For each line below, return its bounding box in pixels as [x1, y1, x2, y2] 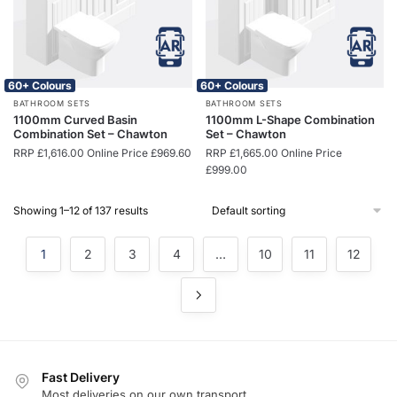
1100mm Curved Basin [13, 113, 137, 128]
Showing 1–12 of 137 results [13, 204, 148, 218]
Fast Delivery [42, 370, 120, 385]
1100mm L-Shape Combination [205, 113, 375, 128]
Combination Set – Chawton [13, 127, 167, 142]
